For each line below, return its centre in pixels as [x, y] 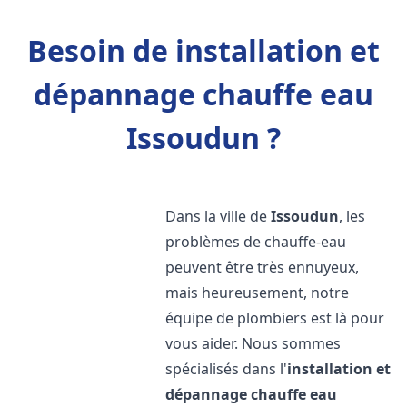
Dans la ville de [218, 216]
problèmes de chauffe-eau [256, 242]
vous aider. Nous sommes [253, 343]
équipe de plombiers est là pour [275, 318]
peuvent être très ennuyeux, [263, 267]
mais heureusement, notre [258, 293]
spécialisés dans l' [227, 369]
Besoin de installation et [203, 50]
